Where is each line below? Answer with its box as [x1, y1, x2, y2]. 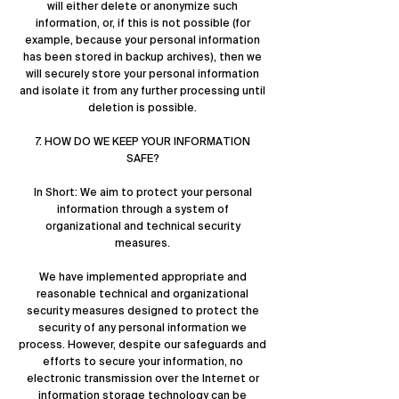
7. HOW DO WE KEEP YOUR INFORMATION [35, 134, 250, 149]
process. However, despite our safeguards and [19, 338, 266, 352]
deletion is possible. [88, 101, 197, 115]
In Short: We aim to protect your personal [33, 185, 252, 199]
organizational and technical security [45, 219, 240, 233]
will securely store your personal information [26, 67, 259, 81]
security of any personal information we [38, 321, 247, 335]
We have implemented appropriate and [38, 270, 247, 284]
